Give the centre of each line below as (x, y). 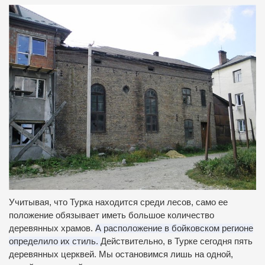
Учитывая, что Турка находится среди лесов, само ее (118, 203)
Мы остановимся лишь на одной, (166, 255)
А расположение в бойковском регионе (174, 229)
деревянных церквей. (54, 255)
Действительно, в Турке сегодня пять (177, 242)
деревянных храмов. (52, 229)
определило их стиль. (55, 242)
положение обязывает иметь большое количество (112, 216)
